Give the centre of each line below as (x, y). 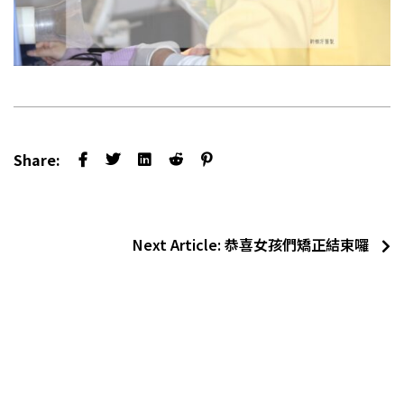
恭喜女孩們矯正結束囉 (298, 244)
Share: (37, 159)
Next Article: (179, 244)
